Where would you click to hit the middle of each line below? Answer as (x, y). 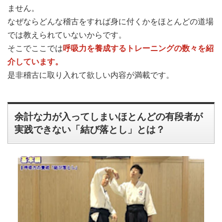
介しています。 (35, 61)
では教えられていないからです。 (67, 35)
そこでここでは (35, 48)
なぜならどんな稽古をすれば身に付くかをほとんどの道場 (111, 21)
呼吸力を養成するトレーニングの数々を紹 (138, 48)
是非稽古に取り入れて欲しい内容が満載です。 (91, 75)
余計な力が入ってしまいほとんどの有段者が (109, 117)
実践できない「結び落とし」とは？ (90, 130)
